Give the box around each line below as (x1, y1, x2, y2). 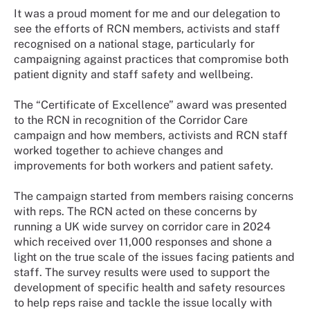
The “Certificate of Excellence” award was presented (14, 98, 287, 111)
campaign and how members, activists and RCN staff (14, 128, 288, 142)
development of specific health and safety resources (14, 280, 285, 294)
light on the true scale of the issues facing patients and (14, 250, 295, 264)
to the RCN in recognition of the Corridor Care (14, 113, 248, 127)
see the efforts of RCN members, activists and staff (14, 21, 280, 35)
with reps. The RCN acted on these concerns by (14, 204, 257, 218)
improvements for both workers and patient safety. (14, 158, 273, 172)
